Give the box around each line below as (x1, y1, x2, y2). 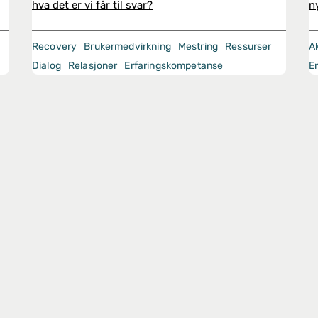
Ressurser (225, 40, 272, 53)
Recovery (32, 40, 77, 53)
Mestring (177, 40, 219, 53)
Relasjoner (67, 60, 118, 72)
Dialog (32, 60, 61, 72)
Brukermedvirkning (84, 40, 171, 53)
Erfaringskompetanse (124, 60, 224, 72)
